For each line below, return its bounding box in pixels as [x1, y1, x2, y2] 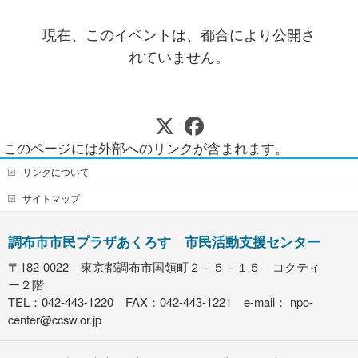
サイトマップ [22, 190, 80, 205]
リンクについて [22, 164, 89, 178]
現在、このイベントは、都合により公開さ [42, 22, 316, 44]
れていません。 [128, 45, 229, 66]
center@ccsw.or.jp [8, 310, 101, 328]
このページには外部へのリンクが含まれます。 [3, 137, 289, 157]
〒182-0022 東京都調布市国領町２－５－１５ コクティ [8, 257, 320, 275]
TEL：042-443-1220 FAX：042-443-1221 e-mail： [8, 292, 290, 310]
